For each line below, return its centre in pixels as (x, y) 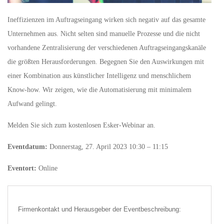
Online (47, 168)
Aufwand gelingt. (32, 104)
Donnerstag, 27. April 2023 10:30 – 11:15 (108, 147)
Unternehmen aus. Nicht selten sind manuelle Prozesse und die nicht (104, 34)
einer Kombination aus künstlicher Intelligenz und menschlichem (99, 76)
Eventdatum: (27, 147)
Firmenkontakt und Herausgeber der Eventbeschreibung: (99, 209)
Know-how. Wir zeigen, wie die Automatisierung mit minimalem (99, 90)
